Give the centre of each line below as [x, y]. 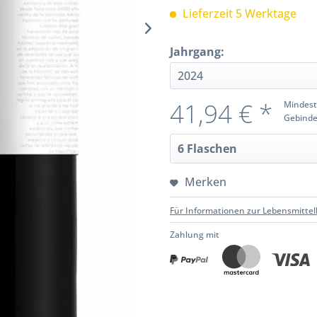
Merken [206, 182]
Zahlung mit [195, 235]
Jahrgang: [197, 52]
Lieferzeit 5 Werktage [238, 14]
